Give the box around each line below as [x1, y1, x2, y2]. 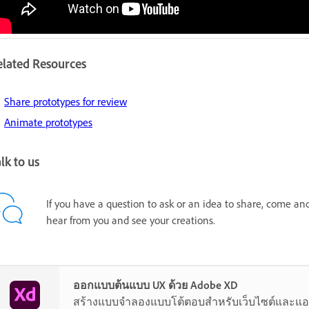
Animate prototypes [4, 116, 92, 130]
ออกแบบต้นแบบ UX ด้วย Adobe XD [73, 278, 238, 292]
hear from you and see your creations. [46, 213, 215, 227]
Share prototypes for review [4, 95, 127, 109]
